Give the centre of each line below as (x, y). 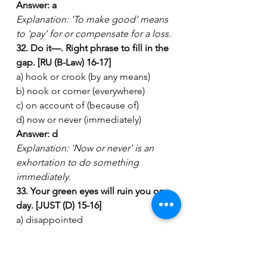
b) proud (35, 234)
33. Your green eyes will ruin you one (94, 191)
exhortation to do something (79, 162)
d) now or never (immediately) (79, 119)
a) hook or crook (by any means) (83, 76)
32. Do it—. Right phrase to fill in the (94, 48)
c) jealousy (38, 248)
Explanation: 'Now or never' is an (86, 148)
